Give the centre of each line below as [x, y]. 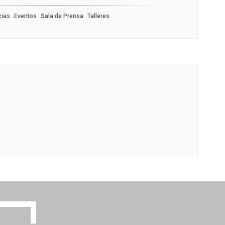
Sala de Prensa [62, 16]
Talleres [98, 16]
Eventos [25, 16]
